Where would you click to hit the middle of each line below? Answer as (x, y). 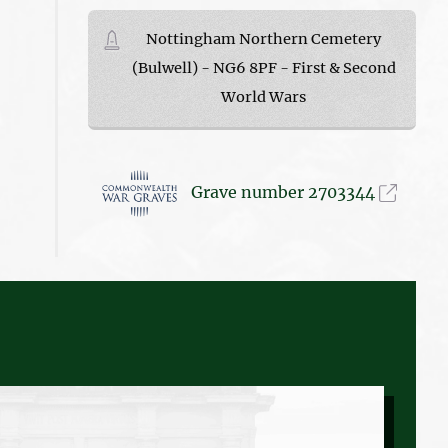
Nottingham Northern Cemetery (264, 38)
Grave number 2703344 (285, 191)
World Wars (264, 96)
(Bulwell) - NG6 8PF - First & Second (263, 67)
